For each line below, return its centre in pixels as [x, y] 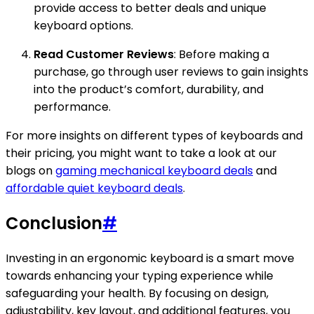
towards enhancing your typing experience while [139, 276]
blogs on [30, 171]
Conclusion [54, 224]
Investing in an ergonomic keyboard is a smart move [150, 259]
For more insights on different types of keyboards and [154, 136]
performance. [72, 107]
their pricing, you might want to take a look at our [141, 153]
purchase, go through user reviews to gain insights [171, 72]
